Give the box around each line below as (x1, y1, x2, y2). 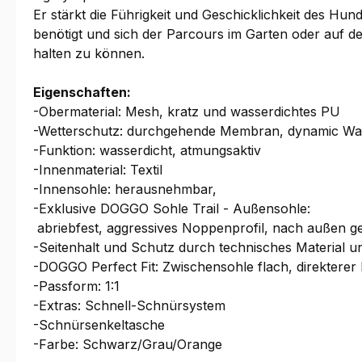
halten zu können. (33, 45, 145, 62)
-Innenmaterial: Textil (33, 162, 162, 179)
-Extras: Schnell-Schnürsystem (33, 297, 225, 314)
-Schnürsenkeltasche (33, 317, 165, 334)
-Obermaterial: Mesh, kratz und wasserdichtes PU (33, 103, 340, 120)
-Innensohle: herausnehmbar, (33, 181, 217, 198)
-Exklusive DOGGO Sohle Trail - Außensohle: (33, 200, 314, 217)
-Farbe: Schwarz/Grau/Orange (33, 336, 222, 353)
